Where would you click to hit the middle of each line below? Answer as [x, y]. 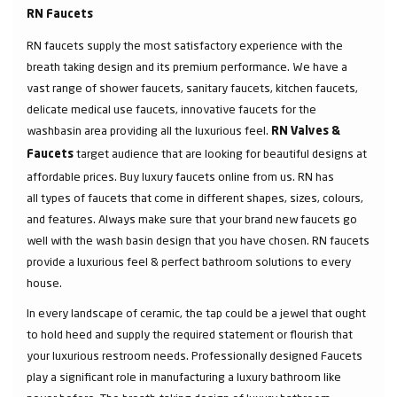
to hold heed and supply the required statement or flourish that [190, 334]
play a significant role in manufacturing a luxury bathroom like [184, 377]
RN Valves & [306, 132]
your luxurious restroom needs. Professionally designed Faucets [195, 355]
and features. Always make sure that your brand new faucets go [192, 219]
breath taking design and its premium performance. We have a [187, 66]
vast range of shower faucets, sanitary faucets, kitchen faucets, [192, 88]
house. [46, 283]
